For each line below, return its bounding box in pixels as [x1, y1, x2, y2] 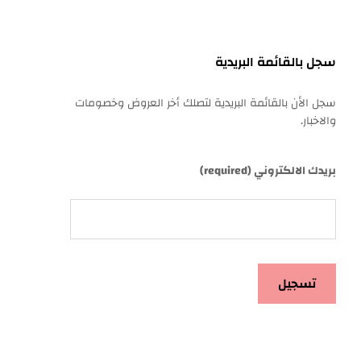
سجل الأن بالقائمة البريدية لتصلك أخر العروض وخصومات [75, 93, 336, 114]
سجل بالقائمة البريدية [215, 50, 336, 74]
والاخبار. [301, 110, 336, 131]
